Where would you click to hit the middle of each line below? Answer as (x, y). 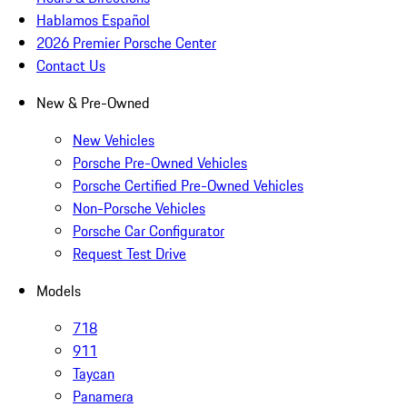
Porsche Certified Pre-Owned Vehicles (188, 186)
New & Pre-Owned (93, 103)
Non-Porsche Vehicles (139, 208)
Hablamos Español (93, 20)
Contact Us (71, 66)
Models (59, 291)
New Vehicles (114, 140)
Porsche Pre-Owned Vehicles (160, 163)
